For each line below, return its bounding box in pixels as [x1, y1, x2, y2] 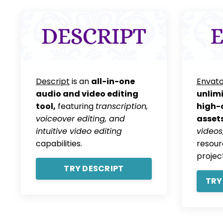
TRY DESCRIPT [64, 162, 124, 174]
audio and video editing [36, 88, 138, 100]
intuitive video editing [36, 125, 122, 137]
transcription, [96, 100, 148, 112]
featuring [56, 100, 96, 112]
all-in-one [91, 75, 135, 87]
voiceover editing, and [36, 112, 125, 124]
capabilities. [36, 137, 82, 149]
